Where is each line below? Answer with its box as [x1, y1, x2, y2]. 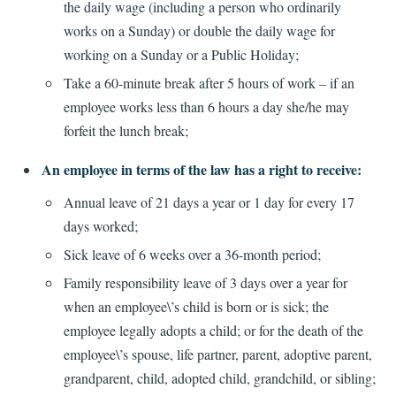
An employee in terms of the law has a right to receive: [42, 159, 362, 180]
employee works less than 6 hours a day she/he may [63, 96, 349, 116]
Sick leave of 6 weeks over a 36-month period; [63, 244, 321, 263]
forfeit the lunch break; [63, 120, 188, 140]
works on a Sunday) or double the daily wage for [63, 21, 335, 41]
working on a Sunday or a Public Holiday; [63, 45, 299, 65]
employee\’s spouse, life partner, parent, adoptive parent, [63, 344, 372, 363]
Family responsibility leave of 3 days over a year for [63, 272, 347, 292]
